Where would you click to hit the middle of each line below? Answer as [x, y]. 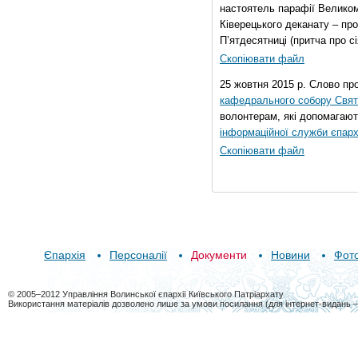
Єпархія [65, 255]
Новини [290, 255]
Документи [219, 255]
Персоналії [138, 255]
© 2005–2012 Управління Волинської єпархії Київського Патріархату [146, 294]
